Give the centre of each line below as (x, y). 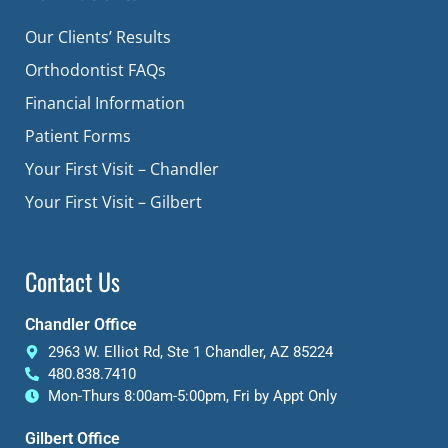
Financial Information (105, 102)
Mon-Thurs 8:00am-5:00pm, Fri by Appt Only (192, 395)
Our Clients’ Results (98, 36)
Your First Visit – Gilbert (113, 201)
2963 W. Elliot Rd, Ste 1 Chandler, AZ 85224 (190, 351)
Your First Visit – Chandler (122, 168)
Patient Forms (78, 135)
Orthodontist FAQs (95, 69)
